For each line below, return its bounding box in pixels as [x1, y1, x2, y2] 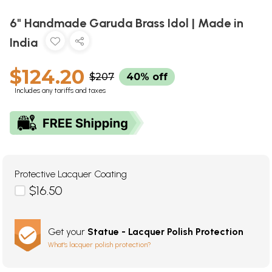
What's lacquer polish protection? [48, 240, 151, 250]
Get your [48, 226, 87, 238]
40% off [126, 71, 168, 83]
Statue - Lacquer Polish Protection [87, 226, 243, 238]
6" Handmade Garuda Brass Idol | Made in [10, 16, 243, 31]
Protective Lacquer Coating [15, 168, 127, 180]
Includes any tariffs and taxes [15, 86, 106, 95]
